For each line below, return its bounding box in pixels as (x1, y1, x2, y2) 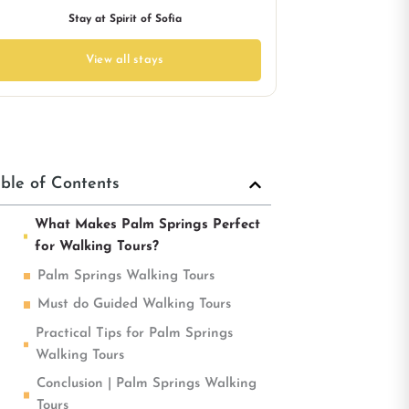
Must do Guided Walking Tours (37, 298, 232, 312)
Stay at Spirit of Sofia (68, 14, 182, 25)
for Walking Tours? (35, 240, 160, 255)
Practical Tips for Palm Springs (36, 326, 234, 341)
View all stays (85, 54, 164, 66)
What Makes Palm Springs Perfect (35, 218, 261, 233)
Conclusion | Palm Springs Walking (37, 377, 257, 392)
